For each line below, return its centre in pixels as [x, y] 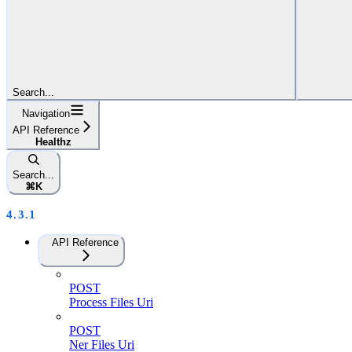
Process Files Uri [111, 302]
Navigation [46, 113]
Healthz [53, 141]
